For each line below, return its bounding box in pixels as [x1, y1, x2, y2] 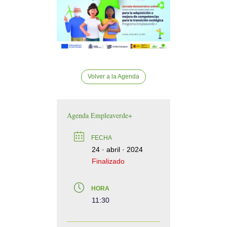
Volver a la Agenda [88, 73, 139, 81]
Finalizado [92, 157, 125, 165]
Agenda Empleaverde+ [67, 110, 132, 120]
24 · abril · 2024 [92, 145, 143, 154]
